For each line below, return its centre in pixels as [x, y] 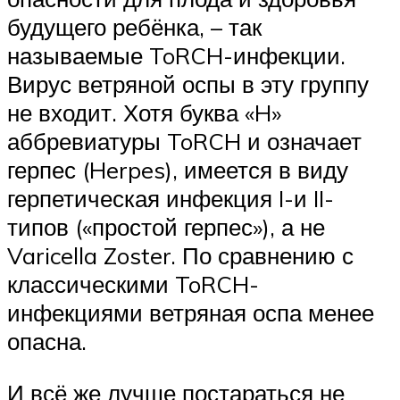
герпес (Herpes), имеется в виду [178, 170]
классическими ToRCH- [133, 284]
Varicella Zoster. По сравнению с [180, 256]
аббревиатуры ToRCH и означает [184, 142]
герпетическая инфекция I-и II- [171, 199]
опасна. [47, 342]
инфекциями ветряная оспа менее [191, 313]
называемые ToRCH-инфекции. [176, 56]
